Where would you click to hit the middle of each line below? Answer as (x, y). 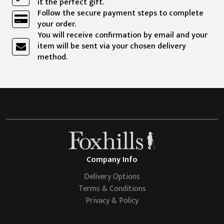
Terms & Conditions (112, 189)
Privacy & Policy (112, 201)
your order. (57, 24)
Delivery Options (112, 177)
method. (52, 57)
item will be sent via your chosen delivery (112, 46)
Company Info (112, 160)
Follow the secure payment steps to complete (120, 13)
